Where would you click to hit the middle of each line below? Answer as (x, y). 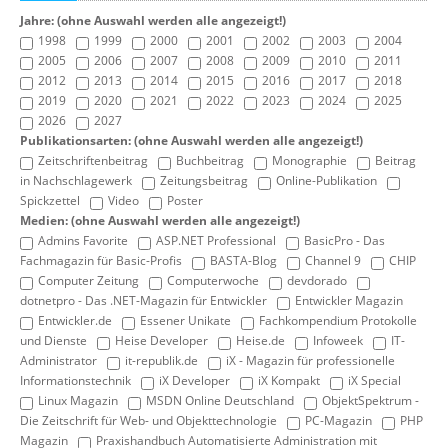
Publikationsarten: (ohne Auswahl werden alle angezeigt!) (191, 140)
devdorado (317, 280)
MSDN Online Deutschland (220, 400)
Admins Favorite (83, 240)
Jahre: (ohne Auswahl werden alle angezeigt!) (153, 20)
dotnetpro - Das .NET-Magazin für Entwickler (143, 300)
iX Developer (194, 380)
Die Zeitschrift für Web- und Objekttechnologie (148, 420)
